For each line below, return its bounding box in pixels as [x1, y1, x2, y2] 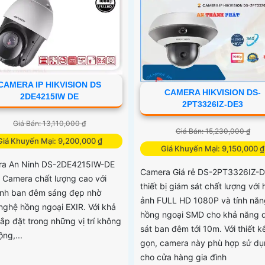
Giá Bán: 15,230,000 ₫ [175, 127, 250, 136]
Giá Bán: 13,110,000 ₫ [13, 119, 86, 128]
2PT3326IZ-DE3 [182, 99, 244, 109]
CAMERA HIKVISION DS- [164, 88, 261, 98]
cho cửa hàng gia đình [140, 252, 227, 263]
